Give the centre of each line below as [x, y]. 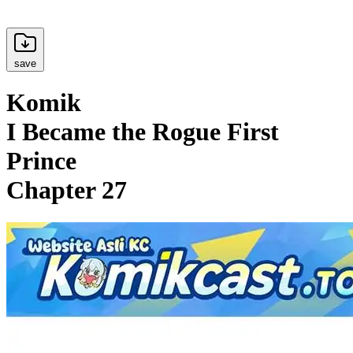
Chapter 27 [67, 190]
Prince [41, 161]
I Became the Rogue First [143, 132]
